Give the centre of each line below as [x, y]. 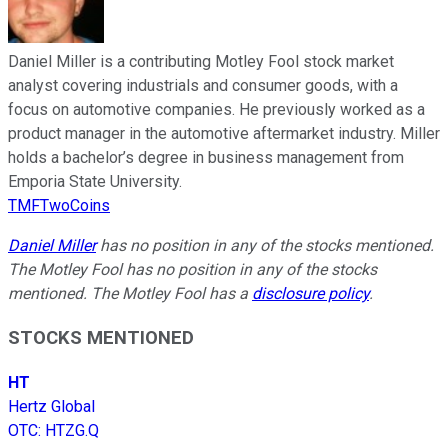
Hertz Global [51, 407]
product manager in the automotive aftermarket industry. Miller [224, 133]
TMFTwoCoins [59, 205]
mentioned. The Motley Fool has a [130, 293]
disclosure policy [310, 293]
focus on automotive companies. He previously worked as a [216, 109]
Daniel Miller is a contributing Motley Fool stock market [201, 61]
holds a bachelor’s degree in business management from [206, 157]
